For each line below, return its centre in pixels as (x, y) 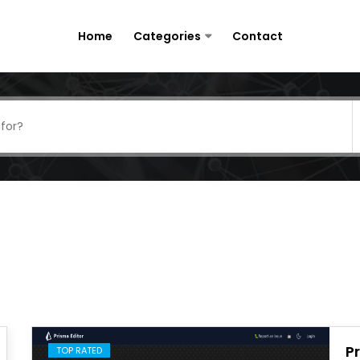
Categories (167, 36)
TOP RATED (79, 350)
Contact (257, 36)
